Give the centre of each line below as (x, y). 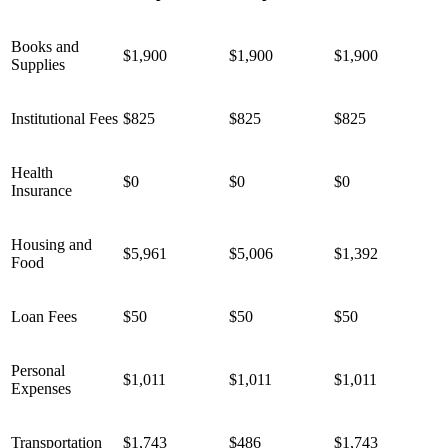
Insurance (43, 190)
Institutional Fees (64, 118)
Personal (38, 370)
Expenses (41, 388)
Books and (45, 46)
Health (32, 172)
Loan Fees (44, 316)
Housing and (51, 244)
